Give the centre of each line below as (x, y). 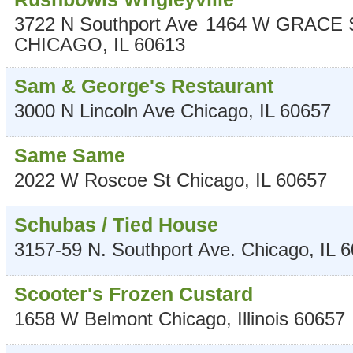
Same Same (70, 156)
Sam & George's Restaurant (144, 86)
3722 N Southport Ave (106, 24)
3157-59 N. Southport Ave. (125, 250)
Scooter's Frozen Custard (134, 294)
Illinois (263, 319)
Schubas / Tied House (116, 225)
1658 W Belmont (84, 319)
